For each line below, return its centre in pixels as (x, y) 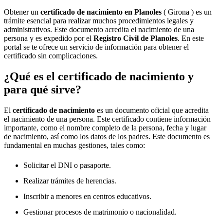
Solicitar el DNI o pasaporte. (67, 165)
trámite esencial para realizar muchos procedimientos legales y (99, 21)
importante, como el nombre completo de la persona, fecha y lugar (105, 127)
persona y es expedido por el (49, 38)
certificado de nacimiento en (87, 12)
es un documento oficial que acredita (152, 110)
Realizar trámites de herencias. (70, 181)
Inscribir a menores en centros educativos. (87, 196)
